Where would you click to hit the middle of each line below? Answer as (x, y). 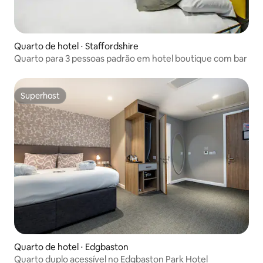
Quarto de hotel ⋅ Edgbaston (71, 247)
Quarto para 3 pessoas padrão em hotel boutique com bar (131, 58)
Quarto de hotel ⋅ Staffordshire (76, 46)
